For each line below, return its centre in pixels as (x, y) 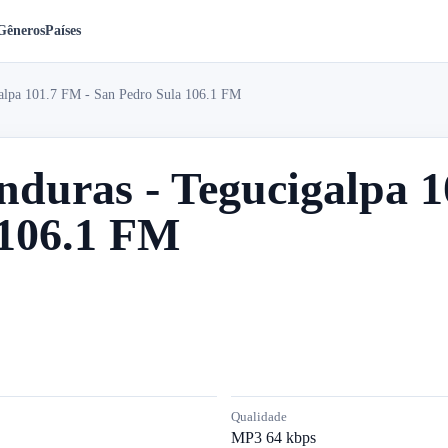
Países (62, 30)
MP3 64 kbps (273, 437)
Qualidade (259, 416)
